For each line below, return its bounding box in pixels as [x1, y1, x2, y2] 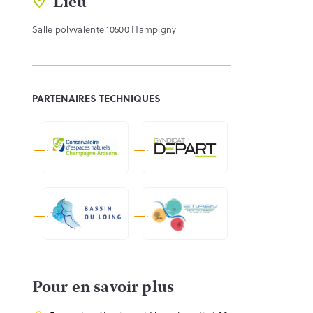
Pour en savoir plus [32, 275, 175, 302]
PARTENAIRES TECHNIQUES [32, 91, 161, 105]
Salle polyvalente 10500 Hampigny [32, 22, 177, 36]
